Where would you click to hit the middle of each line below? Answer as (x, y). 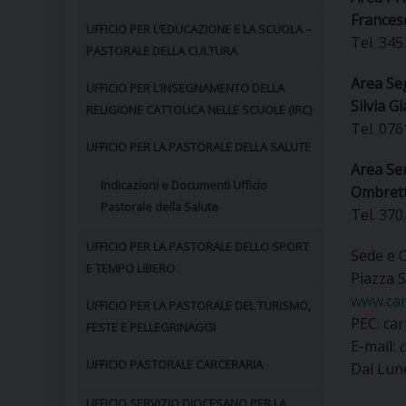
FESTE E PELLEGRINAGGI (151, 327)
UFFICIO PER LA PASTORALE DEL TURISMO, (198, 305)
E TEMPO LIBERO (130, 268)
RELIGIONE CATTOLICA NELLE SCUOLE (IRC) (199, 110)
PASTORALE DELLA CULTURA (162, 51)
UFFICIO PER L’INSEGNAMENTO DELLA (185, 88)
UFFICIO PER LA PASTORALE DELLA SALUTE (198, 147)
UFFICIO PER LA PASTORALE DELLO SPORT (198, 246)
